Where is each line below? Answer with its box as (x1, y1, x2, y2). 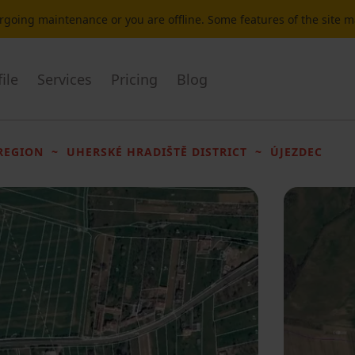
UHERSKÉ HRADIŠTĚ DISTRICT (67, 144, 247, 159)
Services (37, 69, 92, 89)
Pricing (111, 69, 158, 89)
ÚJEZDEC (270, 144, 323, 159)
